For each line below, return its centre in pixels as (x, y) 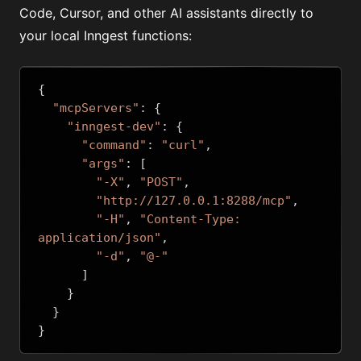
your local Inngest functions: (106, 35)
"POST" (161, 182)
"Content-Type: (190, 219)
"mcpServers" (96, 108)
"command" (114, 145)
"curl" (183, 145)
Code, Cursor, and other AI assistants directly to (166, 13)
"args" (103, 164)
